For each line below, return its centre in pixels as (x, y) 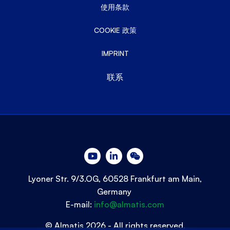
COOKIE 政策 (115, 30)
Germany (115, 192)
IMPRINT (115, 53)
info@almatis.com (129, 205)
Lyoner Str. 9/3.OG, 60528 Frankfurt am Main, (115, 179)
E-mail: (80, 205)
